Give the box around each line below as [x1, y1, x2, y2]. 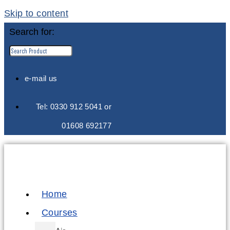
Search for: [9, 27, 54, 37]
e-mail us [25, 74, 57, 83]
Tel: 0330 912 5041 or [35, 102, 112, 111]
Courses [42, 207, 78, 218]
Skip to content [4, 8, 68, 18]
